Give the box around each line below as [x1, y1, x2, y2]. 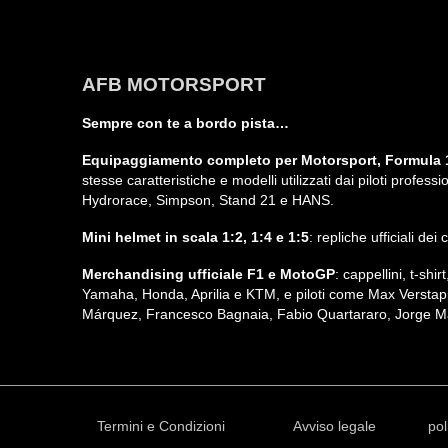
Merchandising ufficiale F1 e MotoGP [82, 267, 335, 283]
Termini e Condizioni [97, 418, 225, 435]
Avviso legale [292, 418, 376, 435]
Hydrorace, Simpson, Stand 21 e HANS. [82, 193, 334, 209]
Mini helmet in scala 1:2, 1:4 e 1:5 [82, 230, 309, 246]
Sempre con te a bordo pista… [82, 116, 289, 132]
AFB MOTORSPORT [82, 74, 266, 96]
